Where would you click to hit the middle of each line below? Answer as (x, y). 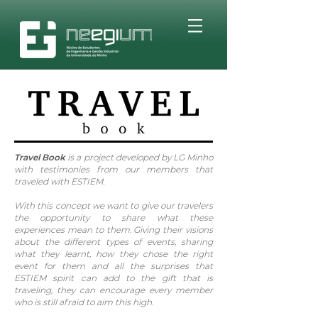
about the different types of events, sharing (114, 242)
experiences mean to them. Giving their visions (114, 230)
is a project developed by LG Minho (139, 157)
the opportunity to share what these (114, 218)
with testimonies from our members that (114, 169)
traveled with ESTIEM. (59, 181)
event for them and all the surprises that (114, 266)
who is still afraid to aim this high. (84, 302)
